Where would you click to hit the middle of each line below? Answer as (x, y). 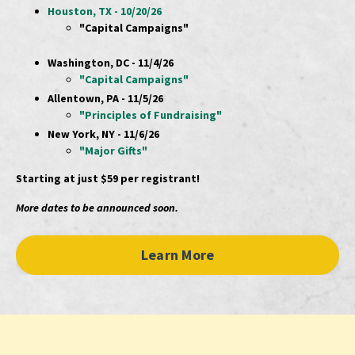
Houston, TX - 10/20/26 (105, 11)
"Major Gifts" (113, 150)
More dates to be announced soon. (97, 207)
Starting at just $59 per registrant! (108, 178)
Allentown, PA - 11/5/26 (105, 99)
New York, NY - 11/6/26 (103, 134)
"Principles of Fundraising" (151, 115)
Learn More (177, 255)
